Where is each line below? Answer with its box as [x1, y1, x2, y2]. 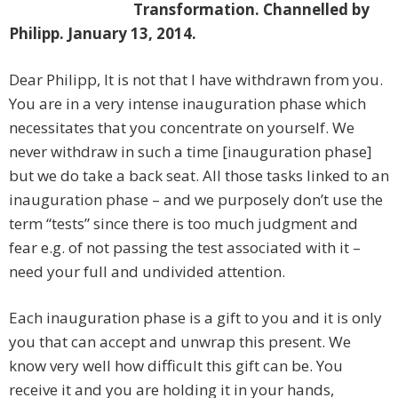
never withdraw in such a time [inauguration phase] [9, 141, 372, 163]
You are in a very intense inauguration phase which [9, 93, 366, 115]
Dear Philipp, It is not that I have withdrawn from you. [9, 69, 383, 91]
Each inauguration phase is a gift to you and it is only [9, 307, 382, 329]
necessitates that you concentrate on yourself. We [9, 117, 354, 139]
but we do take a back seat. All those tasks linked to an [9, 165, 389, 187]
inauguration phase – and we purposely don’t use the [9, 189, 383, 211]
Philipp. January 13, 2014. [9, 23, 196, 44]
